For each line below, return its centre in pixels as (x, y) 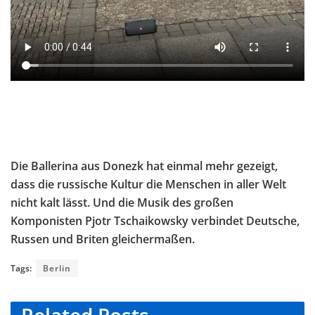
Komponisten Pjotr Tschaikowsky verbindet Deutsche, (155, 220)
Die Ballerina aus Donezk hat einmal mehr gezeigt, (144, 166)
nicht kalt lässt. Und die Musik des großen (122, 202)
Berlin (57, 268)
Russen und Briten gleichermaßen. (103, 239)
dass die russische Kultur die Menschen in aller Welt (148, 184)
